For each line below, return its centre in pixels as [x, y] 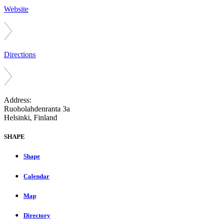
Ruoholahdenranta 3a [37, 109]
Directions [20, 55]
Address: [18, 100]
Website [16, 9]
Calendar [36, 176]
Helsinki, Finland [31, 118]
